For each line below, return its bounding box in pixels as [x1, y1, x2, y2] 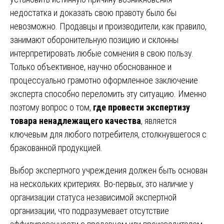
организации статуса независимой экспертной [10, 191, 176, 202]
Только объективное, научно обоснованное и [10, 61, 171, 72]
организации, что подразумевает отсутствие [10, 205, 169, 216]
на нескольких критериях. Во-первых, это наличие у [10, 178, 193, 189]
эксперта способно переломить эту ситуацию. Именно [10, 88, 206, 99]
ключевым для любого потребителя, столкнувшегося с [10, 128, 206, 139]
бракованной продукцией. [10, 142, 102, 153]
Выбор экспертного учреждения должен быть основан [10, 164, 207, 175]
